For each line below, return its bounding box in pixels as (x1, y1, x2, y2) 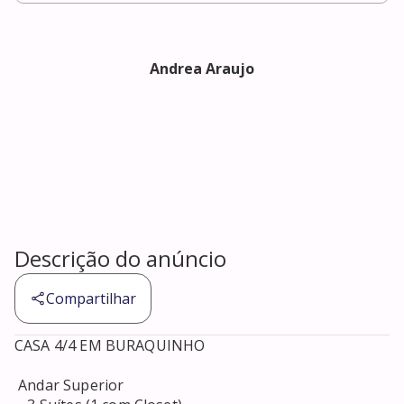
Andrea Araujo (150, 59, 254, 79)
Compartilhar (46, 289, 136, 309)
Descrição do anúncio (14, 243, 226, 274)
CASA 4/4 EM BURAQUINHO (14, 335, 209, 356)
